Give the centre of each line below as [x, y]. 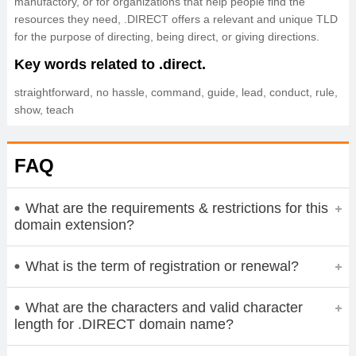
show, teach [44, 110]
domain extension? [74, 224]
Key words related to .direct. [110, 64]
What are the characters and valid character [164, 307]
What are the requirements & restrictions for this [176, 208]
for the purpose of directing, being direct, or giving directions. [168, 37]
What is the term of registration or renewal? [162, 266]
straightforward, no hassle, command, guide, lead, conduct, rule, [176, 92]
